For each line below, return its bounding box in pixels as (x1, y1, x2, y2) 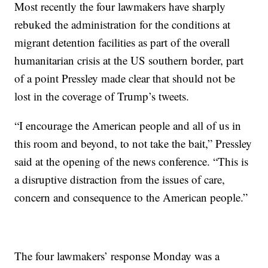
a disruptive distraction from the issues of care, (14, 172, 226, 187)
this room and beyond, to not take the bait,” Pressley (14, 136, 252, 151)
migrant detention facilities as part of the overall (14, 35, 230, 50)
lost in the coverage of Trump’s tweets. (14, 89, 190, 103)
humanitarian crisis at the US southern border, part (14, 53, 244, 68)
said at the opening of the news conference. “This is (14, 154, 249, 169)
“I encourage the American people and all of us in (14, 118, 242, 133)
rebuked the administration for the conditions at (14, 17, 231, 32)
